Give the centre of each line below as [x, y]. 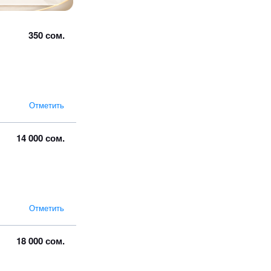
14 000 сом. [41, 138]
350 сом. [47, 35]
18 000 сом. [41, 240]
